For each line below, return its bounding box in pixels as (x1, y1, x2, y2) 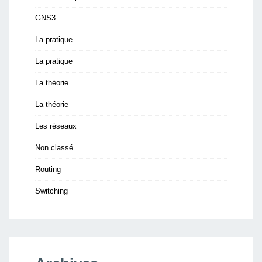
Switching (35, 187, 68, 195)
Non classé (35, 143, 73, 152)
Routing (35, 165, 61, 174)
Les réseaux (35, 122, 77, 130)
